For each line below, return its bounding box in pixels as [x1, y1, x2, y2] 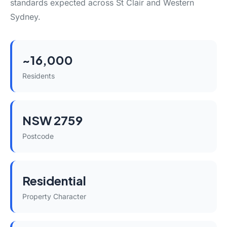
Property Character [22, 192, 86, 201]
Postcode [22, 132, 54, 140]
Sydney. [10, 12, 41, 22]
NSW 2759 [22, 112, 83, 128]
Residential [22, 173, 86, 188]
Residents [22, 71, 55, 80]
